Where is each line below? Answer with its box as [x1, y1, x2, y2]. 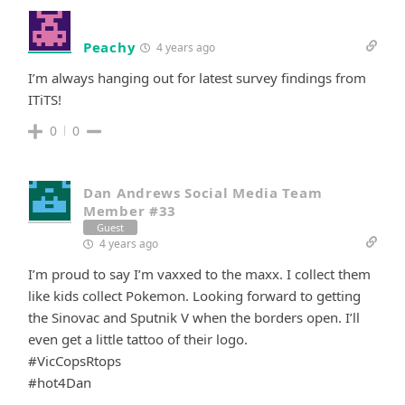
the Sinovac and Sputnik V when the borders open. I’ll [28, 307, 360, 326]
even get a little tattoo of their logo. [28, 329, 248, 348]
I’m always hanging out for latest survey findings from [28, 68, 366, 87]
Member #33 [83, 201, 176, 220]
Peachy [83, 37, 137, 56]
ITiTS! [28, 89, 61, 108]
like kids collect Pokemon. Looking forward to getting [28, 286, 361, 305]
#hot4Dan [28, 372, 91, 391]
